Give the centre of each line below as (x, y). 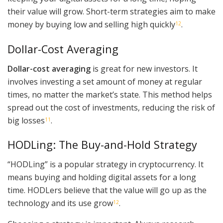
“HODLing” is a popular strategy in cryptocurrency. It (106, 165)
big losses (26, 120)
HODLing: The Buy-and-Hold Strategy (102, 145)
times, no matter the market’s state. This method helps (110, 94)
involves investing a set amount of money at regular (105, 81)
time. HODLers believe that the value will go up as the (107, 190)
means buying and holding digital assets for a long (102, 177)
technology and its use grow (60, 203)
